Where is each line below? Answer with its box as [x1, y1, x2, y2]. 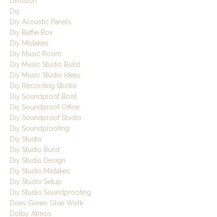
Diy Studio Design [10, 156, 65, 165]
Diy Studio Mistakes [10, 167, 70, 175]
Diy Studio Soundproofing [10, 188, 91, 197]
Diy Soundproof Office [10, 103, 79, 111]
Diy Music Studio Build [10, 61, 80, 69]
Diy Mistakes [10, 39, 48, 47]
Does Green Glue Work [10, 199, 83, 207]
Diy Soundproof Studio [10, 114, 81, 122]
